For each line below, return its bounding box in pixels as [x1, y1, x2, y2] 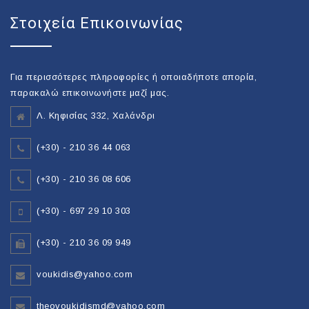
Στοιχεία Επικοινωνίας [10, 14, 183, 32]
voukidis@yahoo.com [37, 269, 132, 280]
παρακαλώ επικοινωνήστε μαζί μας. [10, 87, 169, 98]
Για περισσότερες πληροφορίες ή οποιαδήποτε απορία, [10, 71, 257, 82]
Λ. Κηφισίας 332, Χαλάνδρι [37, 110, 155, 121]
